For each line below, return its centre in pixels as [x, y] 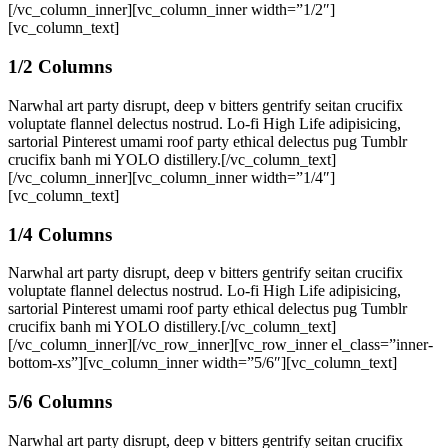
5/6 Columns [60, 402]
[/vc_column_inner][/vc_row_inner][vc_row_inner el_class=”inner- [220, 345]
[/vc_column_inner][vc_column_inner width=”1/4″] [171, 177]
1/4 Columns [60, 234]
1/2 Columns [60, 67]
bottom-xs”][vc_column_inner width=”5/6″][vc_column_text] [202, 363]
